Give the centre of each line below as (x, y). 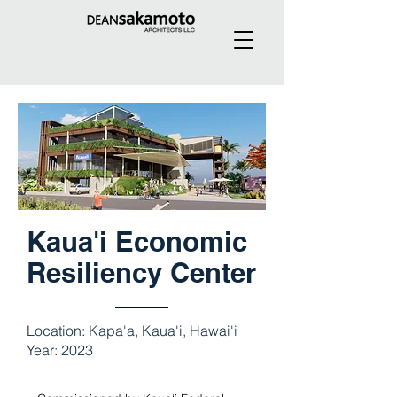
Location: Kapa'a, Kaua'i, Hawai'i (132, 331)
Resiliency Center (141, 272)
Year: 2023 (60, 350)
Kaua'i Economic (137, 241)
